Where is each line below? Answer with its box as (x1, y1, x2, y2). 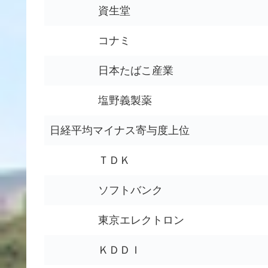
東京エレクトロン (98, 214, 184, 227)
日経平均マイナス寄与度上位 (50, 124, 190, 137)
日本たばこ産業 (98, 65, 173, 77)
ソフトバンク (98, 184, 163, 197)
